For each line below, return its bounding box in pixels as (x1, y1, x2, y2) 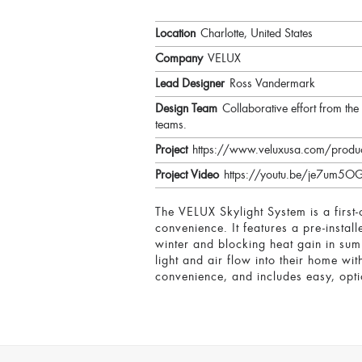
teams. (155, 119, 187, 133)
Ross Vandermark (229, 78, 315, 91)
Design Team (155, 103, 217, 116)
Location (155, 27, 196, 41)
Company (155, 53, 203, 66)
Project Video (155, 169, 219, 183)
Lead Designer (155, 78, 225, 91)
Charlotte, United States (200, 27, 313, 41)
